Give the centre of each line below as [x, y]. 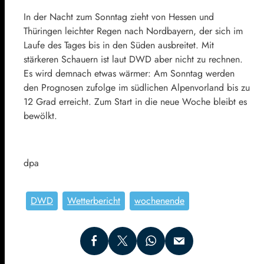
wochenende [159, 201]
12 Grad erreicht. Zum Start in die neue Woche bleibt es [135, 102]
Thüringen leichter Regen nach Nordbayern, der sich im [133, 31]
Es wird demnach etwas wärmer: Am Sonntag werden [129, 74]
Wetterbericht [94, 201]
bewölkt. [40, 116]
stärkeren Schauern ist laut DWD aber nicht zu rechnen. [133, 60]
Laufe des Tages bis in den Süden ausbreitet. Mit [119, 45]
